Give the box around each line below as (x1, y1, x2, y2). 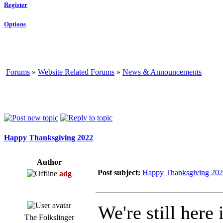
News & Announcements (122, 67, 202, 76)
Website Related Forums (38, 67, 114, 76)
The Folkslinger (24, 213, 74, 222)
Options (4, 20, 26, 28)
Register (4, 1, 27, 9)
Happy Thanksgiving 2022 (4, 133, 93, 142)
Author (37, 157, 62, 166)
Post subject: (98, 168, 140, 177)
